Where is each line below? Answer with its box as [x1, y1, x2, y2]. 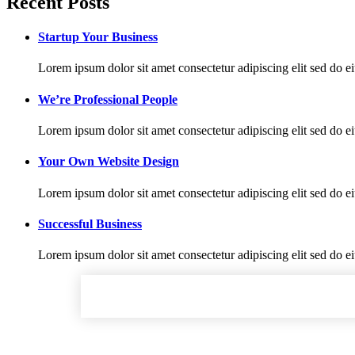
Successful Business [38, 216, 142, 231]
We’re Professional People [38, 92, 177, 106]
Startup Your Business [38, 30, 158, 44]
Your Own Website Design [38, 155, 179, 169]
